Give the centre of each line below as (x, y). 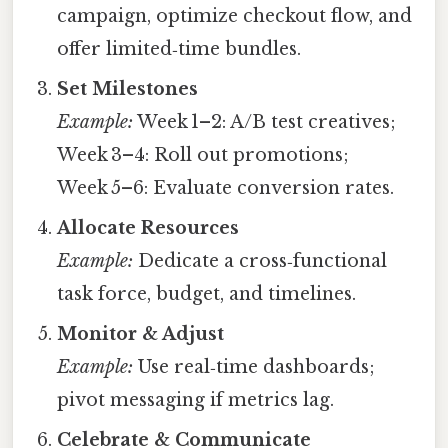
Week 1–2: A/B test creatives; (265, 121)
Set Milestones (128, 88)
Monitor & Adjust (141, 333)
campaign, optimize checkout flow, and (235, 15)
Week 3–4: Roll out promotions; (203, 154)
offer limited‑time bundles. (179, 48)
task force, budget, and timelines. (207, 293)
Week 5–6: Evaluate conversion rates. (226, 187)
